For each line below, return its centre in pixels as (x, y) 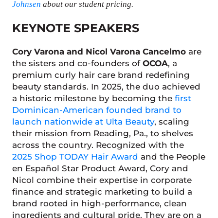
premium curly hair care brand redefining (101, 75)
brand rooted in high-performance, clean (99, 204)
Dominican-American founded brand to (97, 110)
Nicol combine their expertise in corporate (102, 180)
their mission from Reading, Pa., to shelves (102, 134)
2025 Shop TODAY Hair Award (75, 157)
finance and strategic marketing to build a (102, 192)
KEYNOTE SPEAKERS (75, 28)
